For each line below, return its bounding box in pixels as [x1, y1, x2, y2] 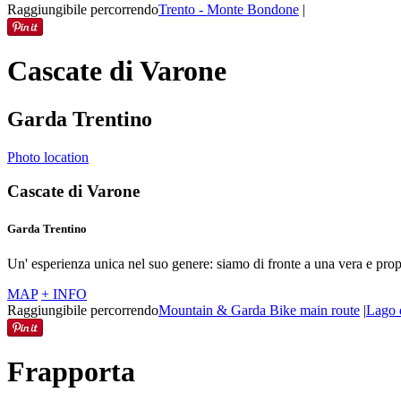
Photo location [7, 149, 89, 165]
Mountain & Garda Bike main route [158, 302, 360, 318]
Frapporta [7, 355, 135, 388]
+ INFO [41, 286, 87, 302]
